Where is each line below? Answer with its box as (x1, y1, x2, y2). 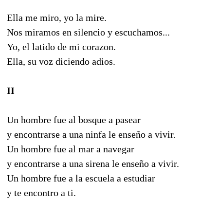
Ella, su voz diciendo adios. (7, 55, 115, 67)
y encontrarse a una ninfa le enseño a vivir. (7, 128, 176, 140)
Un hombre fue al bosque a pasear (7, 114, 141, 125)
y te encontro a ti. (7, 187, 76, 198)
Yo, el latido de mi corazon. (7, 41, 116, 52)
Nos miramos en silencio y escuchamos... (7, 26, 170, 37)
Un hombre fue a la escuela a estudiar (7, 172, 155, 183)
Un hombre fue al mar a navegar (7, 143, 134, 154)
